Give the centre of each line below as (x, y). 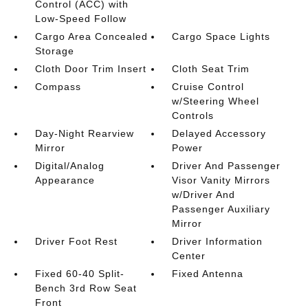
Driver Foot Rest (76, 241)
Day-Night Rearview (84, 133)
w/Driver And (204, 195)
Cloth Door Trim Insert (90, 69)
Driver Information (218, 241)
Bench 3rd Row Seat (86, 288)
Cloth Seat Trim (211, 69)
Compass (58, 87)
